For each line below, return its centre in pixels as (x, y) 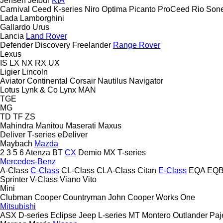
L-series (112, 215)
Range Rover (137, 45)
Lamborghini (42, 18)
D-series (33, 215)
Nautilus (112, 81)
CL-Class (78, 170)
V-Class (44, 179)
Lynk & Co (40, 90)
